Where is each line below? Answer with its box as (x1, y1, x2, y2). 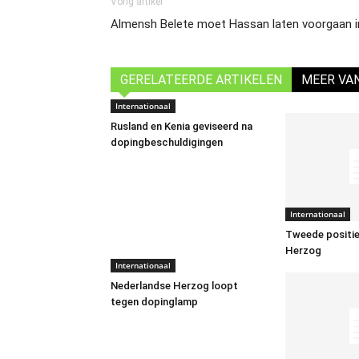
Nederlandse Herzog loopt (111, 280, 238, 292)
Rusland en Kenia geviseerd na (111, 120, 252, 133)
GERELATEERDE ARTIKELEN (120, 72, 282, 88)
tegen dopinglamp (111, 296, 198, 309)
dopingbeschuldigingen (111, 136, 223, 149)
